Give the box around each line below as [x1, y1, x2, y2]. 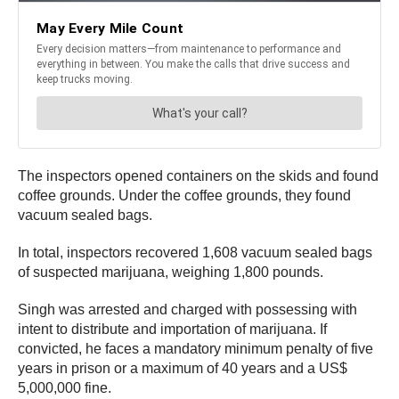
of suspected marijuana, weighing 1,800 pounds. [18, 265, 323, 281]
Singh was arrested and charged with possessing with [18, 302, 357, 318]
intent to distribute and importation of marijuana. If [18, 322, 327, 338]
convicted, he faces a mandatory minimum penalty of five [18, 341, 373, 357]
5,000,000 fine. [18, 380, 111, 396]
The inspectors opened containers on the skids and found [18, 168, 379, 184]
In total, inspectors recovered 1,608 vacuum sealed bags [18, 245, 372, 261]
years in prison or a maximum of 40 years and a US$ [18, 361, 347, 377]
